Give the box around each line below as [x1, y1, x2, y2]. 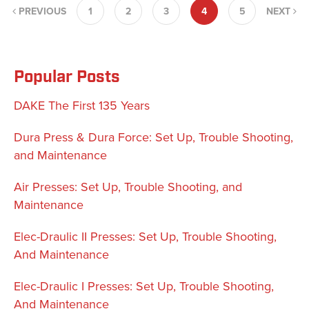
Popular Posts [14, 66, 120, 89]
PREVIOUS [16, 6, 66, 18]
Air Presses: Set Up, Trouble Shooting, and [14, 179, 242, 195]
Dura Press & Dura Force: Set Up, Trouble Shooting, [14, 130, 293, 146]
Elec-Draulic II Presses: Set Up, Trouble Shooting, [14, 229, 277, 245]
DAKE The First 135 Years [14, 98, 150, 114]
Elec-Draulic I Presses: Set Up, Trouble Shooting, [14, 279, 274, 295]
